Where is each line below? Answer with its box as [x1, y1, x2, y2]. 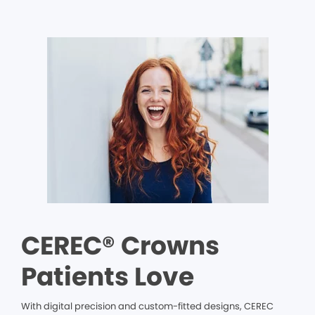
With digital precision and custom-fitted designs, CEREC [21, 299, 274, 313]
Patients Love [21, 258, 194, 295]
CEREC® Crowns [21, 227, 219, 264]
